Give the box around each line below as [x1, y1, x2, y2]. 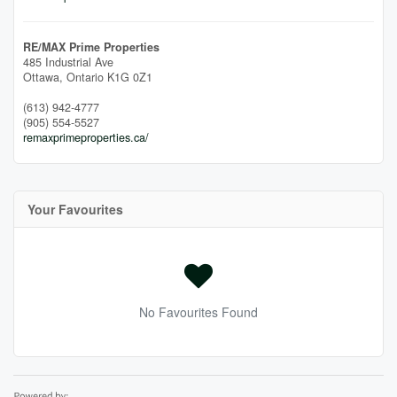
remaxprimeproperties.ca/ [23, 129, 149, 146]
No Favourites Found [139, 303, 258, 322]
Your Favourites [27, 200, 123, 219]
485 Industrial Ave [23, 54, 113, 71]
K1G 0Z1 [107, 69, 152, 86]
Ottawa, [23, 69, 66, 86]
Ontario [66, 69, 104, 86]
